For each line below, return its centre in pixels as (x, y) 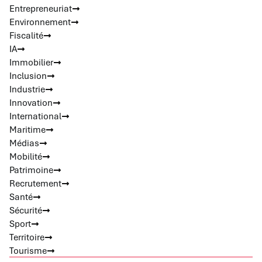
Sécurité (26, 211)
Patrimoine (31, 170)
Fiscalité (26, 36)
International (35, 117)
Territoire (27, 238)
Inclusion (28, 76)
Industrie (27, 90)
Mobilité (26, 157)
